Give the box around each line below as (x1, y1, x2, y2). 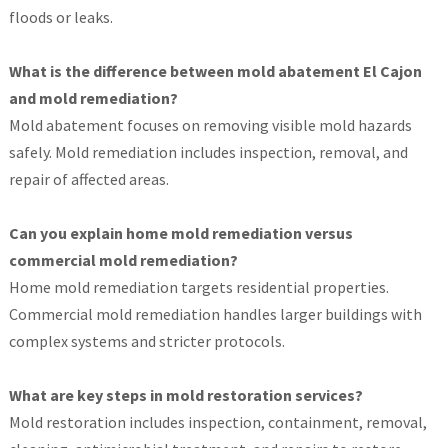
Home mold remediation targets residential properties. (8, 277, 389, 298)
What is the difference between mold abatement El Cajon (8, 61, 422, 82)
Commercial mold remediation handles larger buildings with (8, 304, 422, 325)
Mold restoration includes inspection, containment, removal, (8, 412, 427, 433)
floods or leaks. (8, 7, 113, 28)
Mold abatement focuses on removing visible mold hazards (8, 115, 412, 136)
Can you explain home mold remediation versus (8, 223, 353, 244)
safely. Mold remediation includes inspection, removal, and (8, 142, 408, 163)
